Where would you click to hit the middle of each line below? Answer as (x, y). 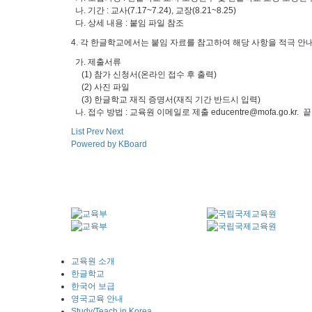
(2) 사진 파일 (100, 87)
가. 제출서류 (96, 62)
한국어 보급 (93, 286)
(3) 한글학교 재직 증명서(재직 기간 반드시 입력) (166, 100)
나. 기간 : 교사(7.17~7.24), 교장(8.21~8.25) (154, 10)
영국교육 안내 (97, 299)
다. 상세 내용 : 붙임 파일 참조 (127, 23)
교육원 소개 (93, 261)
